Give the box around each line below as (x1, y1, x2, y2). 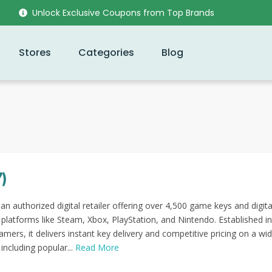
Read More (75, 242, 119, 253)
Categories (78, 46, 134, 59)
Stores (18, 46, 51, 59)
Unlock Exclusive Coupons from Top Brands (32, 7, 215, 19)
